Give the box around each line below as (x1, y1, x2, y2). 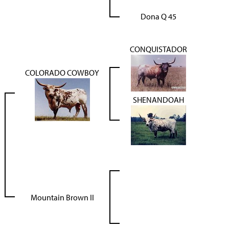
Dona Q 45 (141, 11, 176, 21)
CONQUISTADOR (130, 44, 187, 54)
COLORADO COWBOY (25, 67, 99, 78)
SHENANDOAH (133, 95, 184, 105)
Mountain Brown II (30, 192, 94, 202)
